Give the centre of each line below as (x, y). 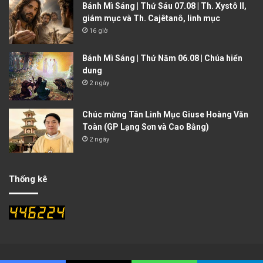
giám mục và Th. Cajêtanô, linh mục (151, 18)
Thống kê (28, 179)
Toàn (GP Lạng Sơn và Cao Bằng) (146, 127)
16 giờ (98, 31)
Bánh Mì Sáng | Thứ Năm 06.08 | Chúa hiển (162, 58)
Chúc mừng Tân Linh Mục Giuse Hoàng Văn (165, 115)
